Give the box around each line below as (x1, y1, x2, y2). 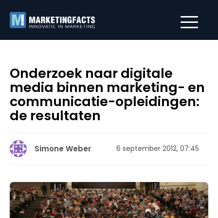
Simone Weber (35, 144, 91, 154)
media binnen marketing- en (10, 78, 205, 96)
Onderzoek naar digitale (10, 64, 173, 82)
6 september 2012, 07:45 (116, 144, 199, 153)
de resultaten (10, 107, 101, 125)
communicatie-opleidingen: (10, 92, 200, 110)
